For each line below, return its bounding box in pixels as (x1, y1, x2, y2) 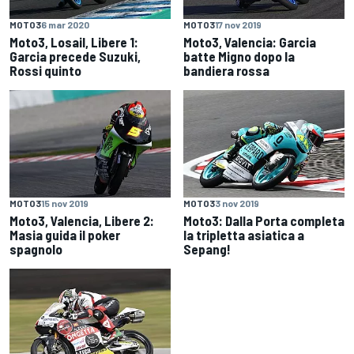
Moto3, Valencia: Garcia (183, 34, 316, 51)
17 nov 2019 (215, 19, 262, 31)
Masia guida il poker (9, 227, 120, 243)
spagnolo (9, 241, 62, 258)
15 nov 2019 (41, 198, 88, 209)
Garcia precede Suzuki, (9, 48, 141, 65)
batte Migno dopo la (183, 48, 295, 65)
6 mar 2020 (41, 19, 89, 31)
